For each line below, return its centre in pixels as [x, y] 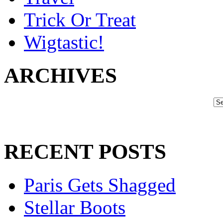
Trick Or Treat [80, 20]
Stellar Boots [75, 208]
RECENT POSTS [85, 152]
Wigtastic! [64, 42]
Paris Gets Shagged [100, 185]
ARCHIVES [60, 76]
